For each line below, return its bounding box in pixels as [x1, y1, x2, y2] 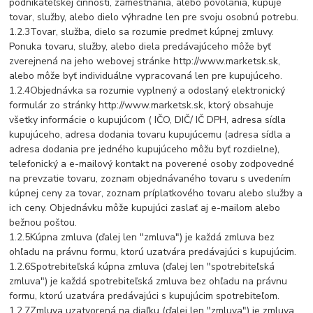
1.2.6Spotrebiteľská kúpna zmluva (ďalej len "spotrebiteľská [9, 260, 275, 274]
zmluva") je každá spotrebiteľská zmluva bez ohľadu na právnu [9, 275, 288, 289]
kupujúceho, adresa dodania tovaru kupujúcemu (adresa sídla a [9, 128, 291, 142]
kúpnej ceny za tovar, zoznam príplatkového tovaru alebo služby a [9, 187, 303, 201]
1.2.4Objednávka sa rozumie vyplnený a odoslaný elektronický [9, 84, 286, 98]
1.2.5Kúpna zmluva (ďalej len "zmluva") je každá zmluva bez [9, 231, 275, 245]
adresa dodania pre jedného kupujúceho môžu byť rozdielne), [9, 143, 280, 156]
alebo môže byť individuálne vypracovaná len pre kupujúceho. [9, 69, 283, 83]
